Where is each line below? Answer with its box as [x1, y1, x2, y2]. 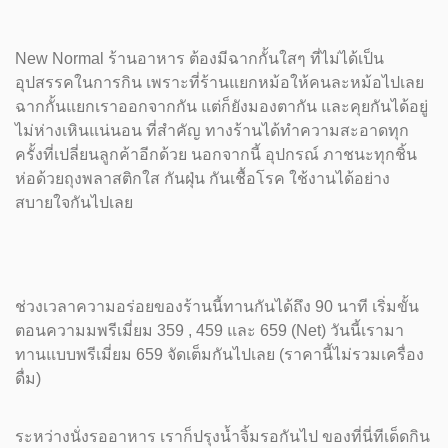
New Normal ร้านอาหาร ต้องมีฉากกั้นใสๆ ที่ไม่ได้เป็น [15, 50, 384, 67]
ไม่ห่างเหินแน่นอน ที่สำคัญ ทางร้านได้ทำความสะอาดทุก [15, 122, 409, 139]
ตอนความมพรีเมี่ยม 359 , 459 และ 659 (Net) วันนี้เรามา [15, 322, 404, 339]
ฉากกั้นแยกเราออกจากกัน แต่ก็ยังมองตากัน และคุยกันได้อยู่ [15, 98, 428, 115]
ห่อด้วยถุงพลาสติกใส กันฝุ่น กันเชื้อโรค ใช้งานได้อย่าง [15, 170, 390, 187]
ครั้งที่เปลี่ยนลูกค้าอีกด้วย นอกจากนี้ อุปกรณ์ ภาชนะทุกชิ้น [15, 146, 417, 163]
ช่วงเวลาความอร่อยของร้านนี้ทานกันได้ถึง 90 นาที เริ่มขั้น [15, 298, 419, 315]
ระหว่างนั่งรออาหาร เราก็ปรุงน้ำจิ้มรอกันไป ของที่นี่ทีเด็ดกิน [15, 428, 430, 445]
